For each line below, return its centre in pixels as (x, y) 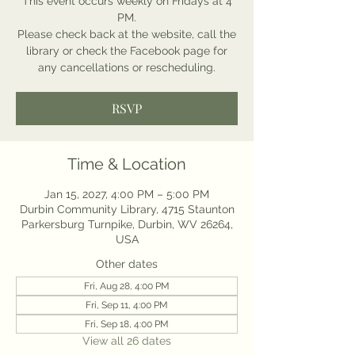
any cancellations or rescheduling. (127, 67)
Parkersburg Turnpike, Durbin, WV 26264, (127, 224)
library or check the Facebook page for (127, 51)
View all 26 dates (127, 341)
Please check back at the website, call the (127, 34)
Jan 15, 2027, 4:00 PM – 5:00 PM (127, 194)
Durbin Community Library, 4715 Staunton (127, 209)
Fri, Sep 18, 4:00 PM (127, 324)
